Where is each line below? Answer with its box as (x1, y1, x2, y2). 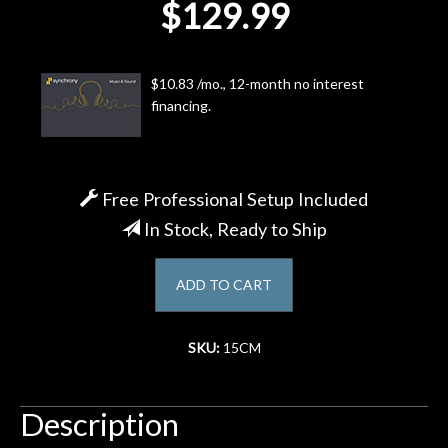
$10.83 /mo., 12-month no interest (151, 74, 364, 92)
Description (20, 404, 179, 443)
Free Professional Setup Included (98, 187, 368, 210)
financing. (151, 96, 211, 114)
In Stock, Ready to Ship (139, 217, 327, 240)
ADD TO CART (176, 275, 272, 293)
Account (20, 27, 101, 54)
